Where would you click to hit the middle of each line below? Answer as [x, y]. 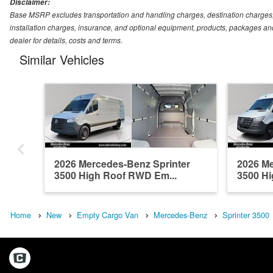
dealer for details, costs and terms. [66, 40]
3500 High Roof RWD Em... [115, 175]
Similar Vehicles [62, 60]
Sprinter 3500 [246, 215]
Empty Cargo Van [108, 215]
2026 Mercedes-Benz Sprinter [122, 164]
